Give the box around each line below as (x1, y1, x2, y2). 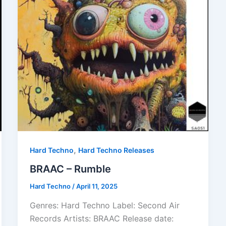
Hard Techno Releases (78, 145, 154, 154)
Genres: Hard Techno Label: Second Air (29, 200, 180, 211)
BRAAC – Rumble (29, 163, 111, 176)
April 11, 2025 (76, 182, 118, 191)
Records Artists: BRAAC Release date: (29, 213, 174, 224)
